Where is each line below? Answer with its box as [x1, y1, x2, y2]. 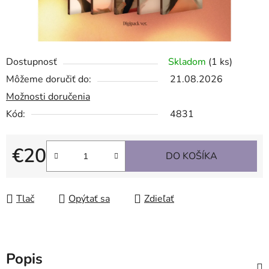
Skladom [168, 55, 208, 69]
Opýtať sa [68, 192, 110, 206]
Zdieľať [144, 192, 174, 206]
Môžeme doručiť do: [6, 73, 91, 86]
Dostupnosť [6, 55, 57, 69]
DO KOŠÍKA [165, 150, 217, 163]
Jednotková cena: [11, 168, 84, 182]
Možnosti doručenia [6, 90, 90, 104]
